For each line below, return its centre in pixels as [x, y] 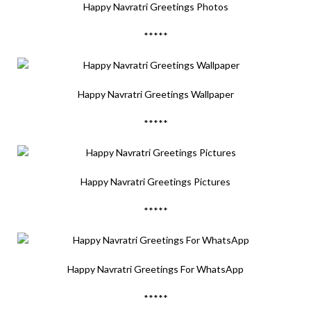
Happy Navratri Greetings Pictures [155, 182]
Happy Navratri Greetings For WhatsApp [155, 269]
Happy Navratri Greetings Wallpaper [155, 94]
